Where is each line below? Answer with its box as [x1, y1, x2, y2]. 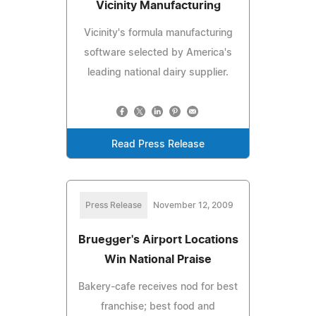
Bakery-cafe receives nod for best [78, 281, 238, 292]
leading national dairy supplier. [87, 67, 229, 78]
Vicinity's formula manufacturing [83, 28, 233, 38]
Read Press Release [111, 139, 205, 150]
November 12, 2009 [153, 200, 233, 209]
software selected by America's [84, 47, 232, 58]
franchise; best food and [101, 301, 215, 312]
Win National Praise [104, 253, 212, 265]
